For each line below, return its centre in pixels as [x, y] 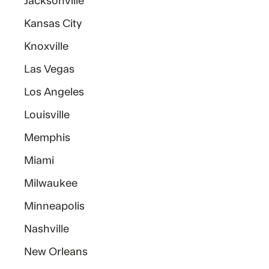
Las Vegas [50, 69]
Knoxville [47, 47]
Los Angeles [54, 92]
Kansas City [53, 24]
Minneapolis [55, 206]
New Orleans [56, 252]
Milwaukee [51, 183]
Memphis [47, 138]
